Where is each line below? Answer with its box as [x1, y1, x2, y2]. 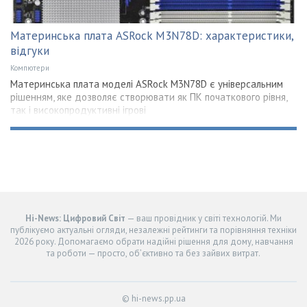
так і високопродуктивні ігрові [10, 103, 146, 116]
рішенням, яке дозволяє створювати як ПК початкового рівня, [10, 90, 287, 103]
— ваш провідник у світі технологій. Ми [125, 212, 282, 224]
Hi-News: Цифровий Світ [25, 212, 125, 224]
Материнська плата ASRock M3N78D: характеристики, [10, 27, 293, 43]
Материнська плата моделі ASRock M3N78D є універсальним [10, 77, 283, 90]
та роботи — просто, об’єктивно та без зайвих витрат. [47, 247, 260, 259]
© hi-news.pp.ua [121, 292, 186, 304]
